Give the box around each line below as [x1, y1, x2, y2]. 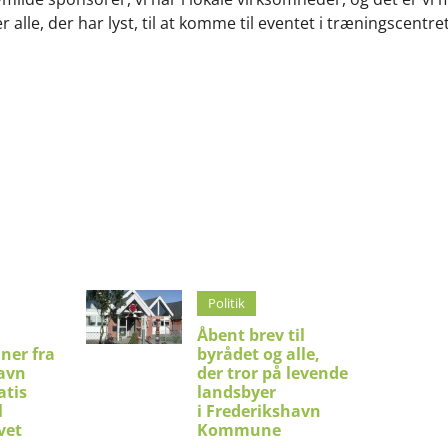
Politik [208, 293, 246, 312]
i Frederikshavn [197, 399, 322, 422]
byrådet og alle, [197, 342, 321, 365]
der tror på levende [197, 361, 349, 384]
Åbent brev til [197, 323, 306, 346]
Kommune [197, 418, 286, 441]
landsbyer [197, 380, 277, 403]
